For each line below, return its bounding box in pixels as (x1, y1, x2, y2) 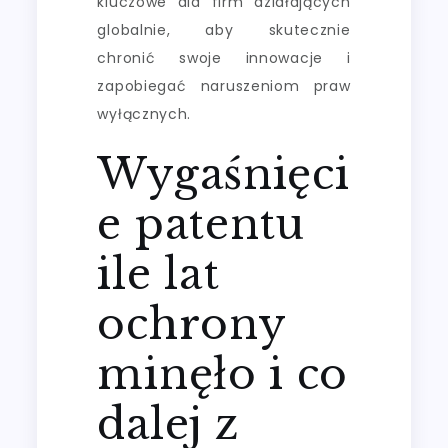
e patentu (97, 197, 305, 250)
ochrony (97, 297, 286, 350)
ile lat (97, 247, 220, 300)
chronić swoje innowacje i (97, 47, 351, 68)
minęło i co (97, 347, 349, 400)
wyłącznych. (97, 103, 192, 124)
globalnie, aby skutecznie (97, 19, 351, 40)
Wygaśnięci (97, 147, 350, 200)
